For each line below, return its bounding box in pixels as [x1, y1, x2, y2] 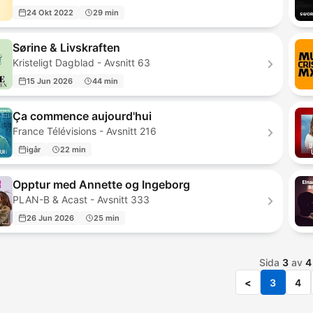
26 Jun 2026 [27, 212, 74, 223]
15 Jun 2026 [27, 75, 73, 86]
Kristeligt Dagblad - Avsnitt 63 [13, 57, 150, 68]
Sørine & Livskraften [13, 41, 120, 54]
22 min [60, 144, 86, 154]
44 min [92, 75, 118, 86]
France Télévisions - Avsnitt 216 [13, 125, 156, 137]
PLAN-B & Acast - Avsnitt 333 [13, 194, 150, 205]
